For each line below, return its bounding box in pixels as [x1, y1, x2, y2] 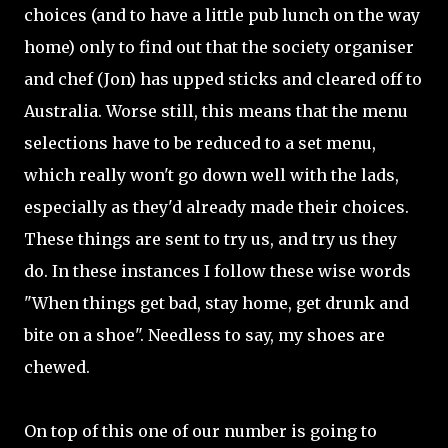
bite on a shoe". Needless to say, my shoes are [24, 325, 385, 345]
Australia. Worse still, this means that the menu [24, 101, 408, 121]
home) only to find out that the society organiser [24, 37, 414, 57]
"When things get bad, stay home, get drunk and [24, 293, 409, 313]
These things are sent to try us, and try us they [24, 229, 397, 249]
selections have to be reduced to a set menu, [24, 133, 376, 153]
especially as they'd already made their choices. [24, 197, 409, 217]
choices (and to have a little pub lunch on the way [24, 5, 420, 25]
